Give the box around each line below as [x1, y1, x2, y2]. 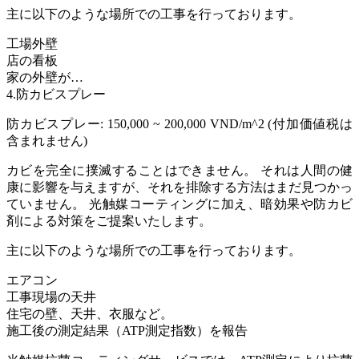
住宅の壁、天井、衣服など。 [6, 306, 173, 321]
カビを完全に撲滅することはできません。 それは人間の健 [6, 163, 353, 177]
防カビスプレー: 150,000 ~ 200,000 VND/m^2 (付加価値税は [6, 116, 353, 131]
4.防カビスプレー [6, 87, 106, 101]
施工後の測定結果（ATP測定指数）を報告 [6, 323, 248, 337]
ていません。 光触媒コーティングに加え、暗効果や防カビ [6, 196, 353, 211]
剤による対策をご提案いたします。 [6, 213, 212, 228]
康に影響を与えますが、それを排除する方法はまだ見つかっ [6, 179, 353, 194]
